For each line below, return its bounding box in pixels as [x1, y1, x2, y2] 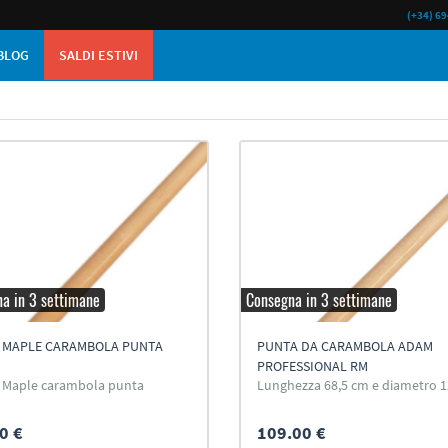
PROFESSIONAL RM [256, 357, 368, 375]
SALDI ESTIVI [59, 46, 138, 64]
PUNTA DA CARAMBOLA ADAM [256, 337, 433, 355]
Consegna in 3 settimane [245, 288, 392, 312]
